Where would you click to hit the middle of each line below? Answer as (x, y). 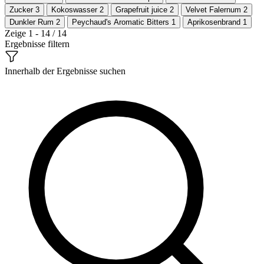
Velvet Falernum (214, 9)
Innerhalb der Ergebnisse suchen (65, 71)
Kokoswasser (75, 9)
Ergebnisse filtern (37, 44)
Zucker (22, 9)
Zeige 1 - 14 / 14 (36, 33)
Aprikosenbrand (215, 22)
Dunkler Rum (33, 22)
